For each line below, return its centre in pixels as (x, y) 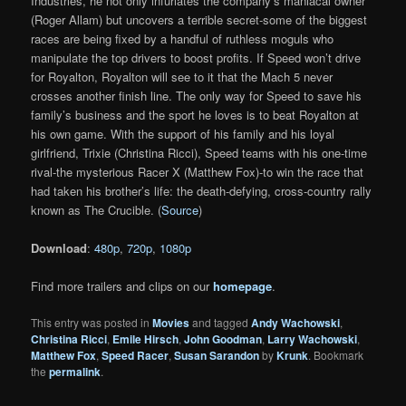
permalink (75, 372)
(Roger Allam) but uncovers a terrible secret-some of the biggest (199, 19)
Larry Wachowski (313, 339)
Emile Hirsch (146, 339)
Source (180, 209)
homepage (243, 285)
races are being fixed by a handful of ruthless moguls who (183, 38)
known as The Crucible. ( (97, 209)
